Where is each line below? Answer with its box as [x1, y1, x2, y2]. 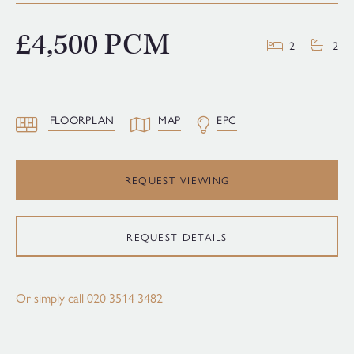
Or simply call [16, 288, 87, 307]
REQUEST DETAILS [126, 228, 228, 244]
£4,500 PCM [16, 26, 170, 64]
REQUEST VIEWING [124, 172, 230, 187]
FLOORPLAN [49, 111, 115, 127]
